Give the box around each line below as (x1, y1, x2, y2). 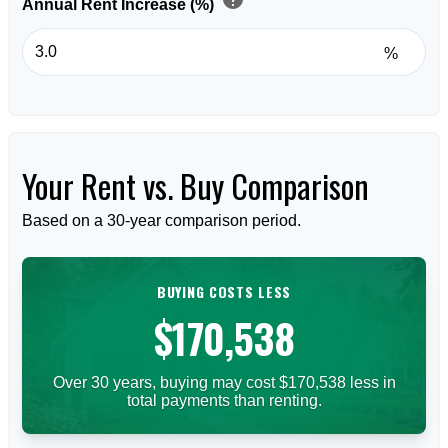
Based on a (22, 211, 107, 229)
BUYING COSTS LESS (157, 280, 291, 302)
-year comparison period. (125, 211, 301, 229)
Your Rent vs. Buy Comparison (22, 161, 369, 209)
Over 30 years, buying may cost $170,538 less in (52, 373, 396, 391)
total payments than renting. (126, 391, 322, 409)
